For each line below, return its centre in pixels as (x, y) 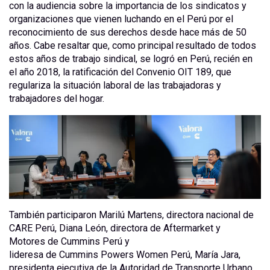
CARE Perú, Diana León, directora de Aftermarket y (115, 228)
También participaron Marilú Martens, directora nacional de (131, 215)
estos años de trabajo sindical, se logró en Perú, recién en (131, 58)
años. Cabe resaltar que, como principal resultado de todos (133, 45)
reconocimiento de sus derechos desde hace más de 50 (128, 32)
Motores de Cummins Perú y (69, 242)
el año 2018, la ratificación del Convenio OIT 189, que (120, 72)
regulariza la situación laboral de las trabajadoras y (115, 85)
